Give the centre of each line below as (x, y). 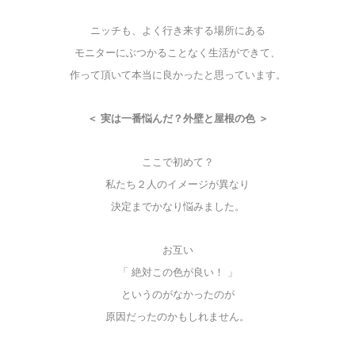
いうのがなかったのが (183, 295)
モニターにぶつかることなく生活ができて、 (177, 53)
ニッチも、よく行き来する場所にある (177, 31)
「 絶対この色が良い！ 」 (177, 273)
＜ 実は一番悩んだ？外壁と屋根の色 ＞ (177, 119)
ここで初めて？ (177, 162)
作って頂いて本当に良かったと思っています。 (177, 75)
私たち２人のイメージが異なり (177, 185)
